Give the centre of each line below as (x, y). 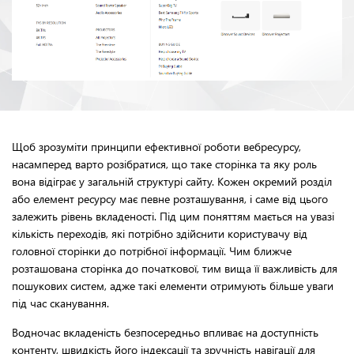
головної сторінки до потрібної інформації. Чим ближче (152, 250)
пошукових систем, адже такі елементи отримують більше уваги (173, 285)
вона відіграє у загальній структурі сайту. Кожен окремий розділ (172, 181)
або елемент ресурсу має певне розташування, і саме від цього (170, 198)
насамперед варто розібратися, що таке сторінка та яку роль (164, 164)
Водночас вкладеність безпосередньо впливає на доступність (165, 332)
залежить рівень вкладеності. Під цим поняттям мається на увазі (173, 216)
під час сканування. (60, 303)
